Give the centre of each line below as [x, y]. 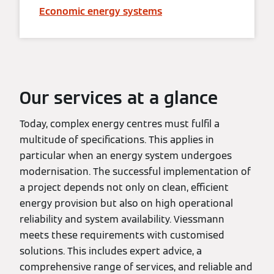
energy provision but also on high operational [126, 203]
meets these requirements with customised [122, 235]
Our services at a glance [119, 98]
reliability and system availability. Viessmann [122, 219]
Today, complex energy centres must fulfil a [120, 124]
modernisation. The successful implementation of [135, 172]
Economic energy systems [101, 11]
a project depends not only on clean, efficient [124, 187]
